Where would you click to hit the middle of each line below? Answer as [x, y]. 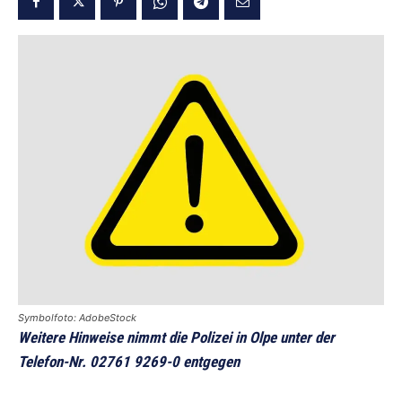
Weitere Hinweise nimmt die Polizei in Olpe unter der [176, 337]
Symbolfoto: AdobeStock [77, 317]
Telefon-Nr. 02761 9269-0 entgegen [129, 361]
